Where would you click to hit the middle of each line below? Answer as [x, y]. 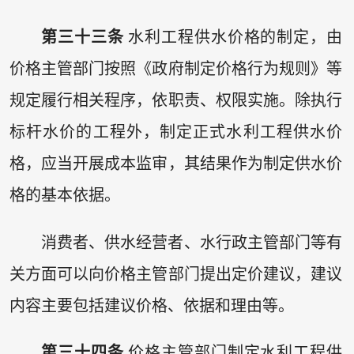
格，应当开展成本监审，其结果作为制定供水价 [176, 164]
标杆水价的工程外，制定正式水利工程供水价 [176, 132]
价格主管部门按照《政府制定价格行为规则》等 [176, 69]
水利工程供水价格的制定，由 [235, 38]
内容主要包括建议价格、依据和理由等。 [151, 305]
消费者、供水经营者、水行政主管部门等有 [192, 242]
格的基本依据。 [66, 196]
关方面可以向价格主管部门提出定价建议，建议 [176, 274]
